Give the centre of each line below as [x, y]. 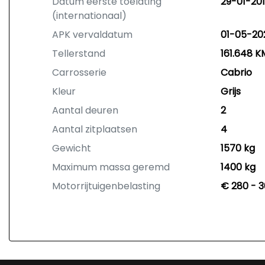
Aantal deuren [85, 110]
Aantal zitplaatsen [95, 129]
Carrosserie [79, 72]
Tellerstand [79, 54]
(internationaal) [89, 16]
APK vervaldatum [92, 35]
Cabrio [236, 72]
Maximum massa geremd [111, 167]
